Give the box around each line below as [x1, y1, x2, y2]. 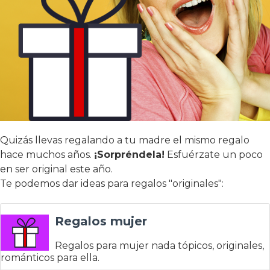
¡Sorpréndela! [94, 149, 165, 161]
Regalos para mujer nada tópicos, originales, [55, 240, 264, 252]
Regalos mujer [55, 214, 147, 229]
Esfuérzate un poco [165, 149, 263, 161]
